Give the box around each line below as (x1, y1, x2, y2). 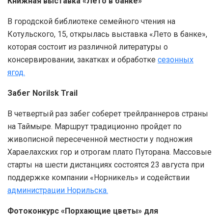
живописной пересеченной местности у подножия (7, 135, 192, 144)
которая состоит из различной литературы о (7, 42, 168, 52)
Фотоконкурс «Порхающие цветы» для (7, 206, 158, 216)
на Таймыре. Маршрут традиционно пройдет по (7, 122, 182, 132)
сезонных (158, 55, 193, 65)
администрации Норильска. (7, 186, 108, 195)
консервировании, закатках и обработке (7, 55, 158, 65)
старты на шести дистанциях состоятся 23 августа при (7, 160, 204, 170)
